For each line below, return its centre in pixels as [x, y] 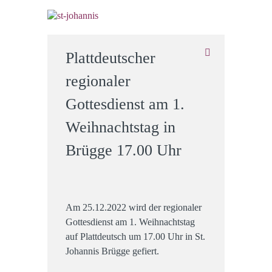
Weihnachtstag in [121, 127]
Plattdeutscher [110, 58]
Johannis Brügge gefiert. [112, 251]
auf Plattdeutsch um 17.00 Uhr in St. [135, 237]
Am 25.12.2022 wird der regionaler [134, 208]
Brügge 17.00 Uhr [124, 151]
